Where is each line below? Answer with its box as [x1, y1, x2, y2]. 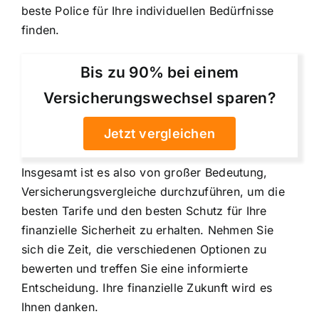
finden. [21, 22, 60, 37]
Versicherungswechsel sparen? [43, 88, 276, 107]
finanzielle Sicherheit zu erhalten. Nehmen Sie [21, 222, 274, 237]
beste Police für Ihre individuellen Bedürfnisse [21, 3, 274, 18]
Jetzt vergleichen [103, 125, 216, 141]
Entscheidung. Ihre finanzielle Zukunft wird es [21, 280, 273, 295]
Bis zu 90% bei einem [80, 63, 239, 81]
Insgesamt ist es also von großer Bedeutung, [21, 164, 268, 179]
